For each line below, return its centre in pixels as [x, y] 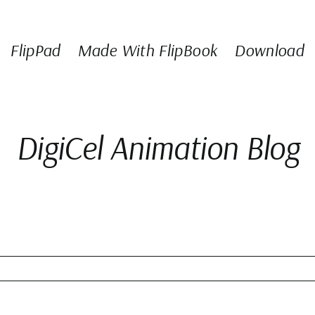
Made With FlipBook [147, 50]
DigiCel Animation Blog [157, 147]
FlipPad [35, 50]
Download [269, 50]
